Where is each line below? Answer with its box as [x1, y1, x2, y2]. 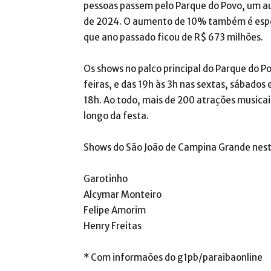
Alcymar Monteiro [83, 189, 162, 201]
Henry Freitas [83, 220, 142, 232]
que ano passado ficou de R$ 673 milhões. [83, 31, 263, 44]
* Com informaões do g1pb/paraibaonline [83, 252, 263, 264]
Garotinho [83, 173, 128, 185]
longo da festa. [83, 110, 149, 122]
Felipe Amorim [83, 204, 146, 217]
